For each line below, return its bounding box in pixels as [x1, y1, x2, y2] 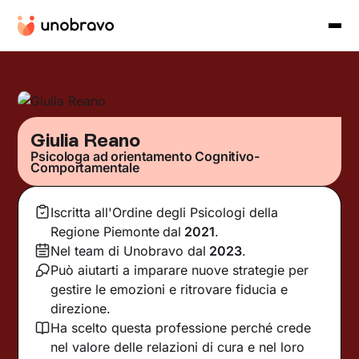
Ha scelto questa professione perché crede [50, 319, 312, 336]
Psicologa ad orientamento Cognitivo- [30, 147, 260, 164]
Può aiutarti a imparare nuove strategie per [50, 261, 309, 278]
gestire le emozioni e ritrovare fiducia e [50, 280, 288, 297]
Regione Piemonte [50, 223, 160, 240]
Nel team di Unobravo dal [50, 242, 207, 259]
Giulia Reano [30, 127, 140, 151]
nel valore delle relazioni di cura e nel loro [50, 338, 305, 355]
